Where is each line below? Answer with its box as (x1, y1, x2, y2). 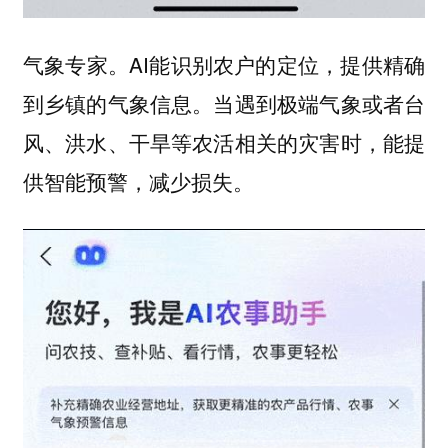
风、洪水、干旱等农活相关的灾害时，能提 (22, 127, 426, 158)
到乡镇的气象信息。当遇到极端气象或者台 (22, 88, 426, 119)
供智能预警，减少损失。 (22, 166, 254, 197)
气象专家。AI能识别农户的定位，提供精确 (22, 49, 426, 80)
